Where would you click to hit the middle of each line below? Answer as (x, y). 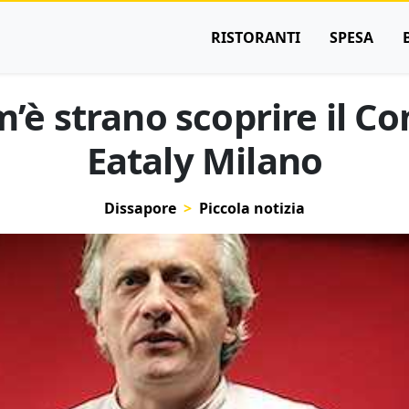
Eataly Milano (204, 160)
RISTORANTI (256, 37)
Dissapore (140, 208)
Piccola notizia (252, 208)
